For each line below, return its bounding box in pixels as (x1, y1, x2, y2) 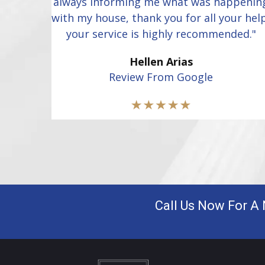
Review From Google (109, 69, 213, 84)
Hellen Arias (129, 54, 193, 69)
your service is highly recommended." (66, 26, 256, 41)
